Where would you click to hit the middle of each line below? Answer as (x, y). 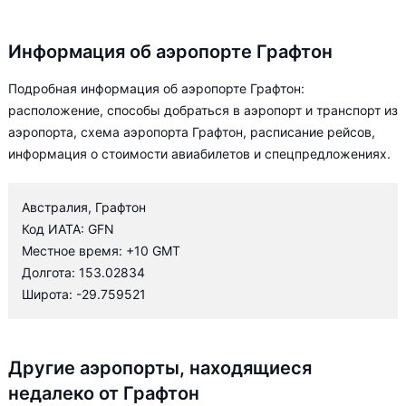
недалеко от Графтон (104, 393)
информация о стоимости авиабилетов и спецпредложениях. (199, 154)
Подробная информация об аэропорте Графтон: (156, 88)
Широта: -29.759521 (84, 294)
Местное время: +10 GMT (101, 251)
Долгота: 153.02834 (83, 272)
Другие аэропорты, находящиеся (160, 368)
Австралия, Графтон (84, 207)
